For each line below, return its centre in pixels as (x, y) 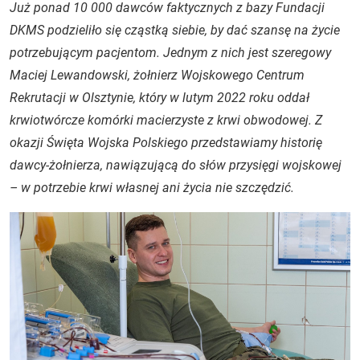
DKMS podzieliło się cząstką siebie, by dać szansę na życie (175, 30)
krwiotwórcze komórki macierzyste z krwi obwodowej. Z (166, 120)
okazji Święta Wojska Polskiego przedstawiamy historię (166, 143)
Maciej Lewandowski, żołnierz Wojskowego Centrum (157, 75)
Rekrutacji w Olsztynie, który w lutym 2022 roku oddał (160, 98)
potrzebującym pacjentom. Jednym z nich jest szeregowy (170, 53)
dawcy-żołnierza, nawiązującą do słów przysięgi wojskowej (176, 165)
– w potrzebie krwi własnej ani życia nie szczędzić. (152, 188)
